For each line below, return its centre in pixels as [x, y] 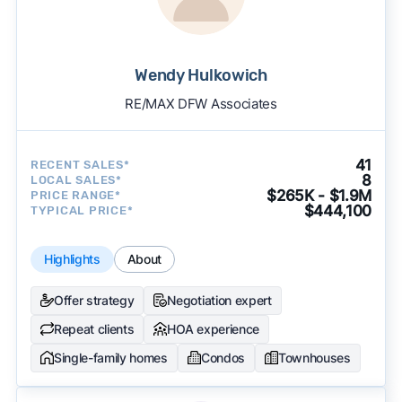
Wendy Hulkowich [201, 75]
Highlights [72, 258]
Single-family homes [110, 357]
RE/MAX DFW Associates [201, 103]
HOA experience [213, 328]
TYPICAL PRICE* [82, 211]
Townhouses [314, 357]
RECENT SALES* [80, 165]
